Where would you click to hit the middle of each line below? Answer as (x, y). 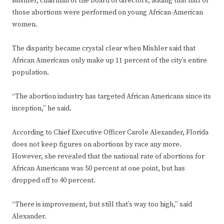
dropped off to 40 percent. (54, 181)
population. (30, 73)
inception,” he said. (42, 109)
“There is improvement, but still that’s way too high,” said (102, 205)
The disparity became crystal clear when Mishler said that (104, 49)
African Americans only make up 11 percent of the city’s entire (109, 61)
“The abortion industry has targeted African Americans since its (111, 97)
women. (25, 25)
